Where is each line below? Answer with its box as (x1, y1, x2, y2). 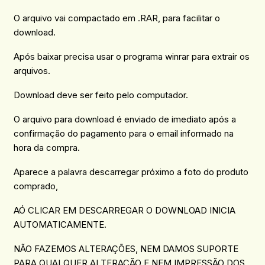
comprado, (13, 180, 58, 192)
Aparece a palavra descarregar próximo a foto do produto (13, 166, 248, 177)
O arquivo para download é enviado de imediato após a (13, 114, 236, 125)
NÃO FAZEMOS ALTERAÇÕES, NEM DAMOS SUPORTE (13, 243, 238, 254)
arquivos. (13, 65, 50, 77)
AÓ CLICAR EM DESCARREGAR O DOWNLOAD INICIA (13, 204, 235, 216)
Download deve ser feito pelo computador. (13, 89, 188, 101)
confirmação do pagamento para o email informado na (13, 128, 234, 140)
